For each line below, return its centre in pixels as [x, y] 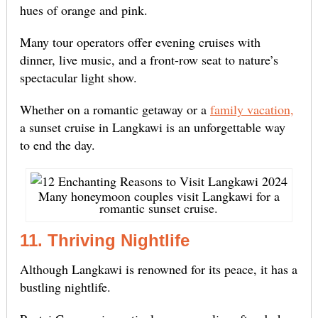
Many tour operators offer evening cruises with [140, 42]
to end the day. [57, 145]
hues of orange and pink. [83, 10]
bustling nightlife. [65, 287]
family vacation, [252, 110]
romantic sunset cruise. [159, 208]
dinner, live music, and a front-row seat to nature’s [149, 60]
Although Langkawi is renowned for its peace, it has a [158, 269]
